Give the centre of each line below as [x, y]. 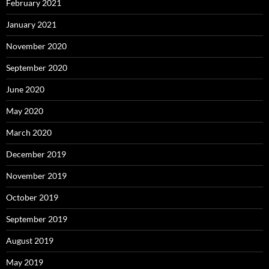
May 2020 [25, 110]
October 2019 [32, 197]
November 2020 [36, 46]
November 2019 [36, 175]
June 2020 [25, 89]
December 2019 [36, 154]
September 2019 [37, 219]
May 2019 [25, 262]
